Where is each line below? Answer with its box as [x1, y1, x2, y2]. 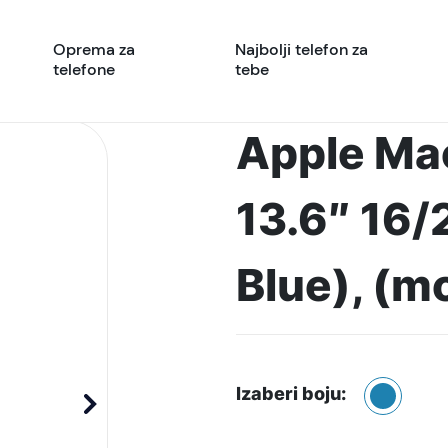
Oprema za [53, 38, 135, 60]
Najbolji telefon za [234, 38, 368, 60]
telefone [53, 58, 115, 80]
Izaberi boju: [235, 383, 346, 404]
